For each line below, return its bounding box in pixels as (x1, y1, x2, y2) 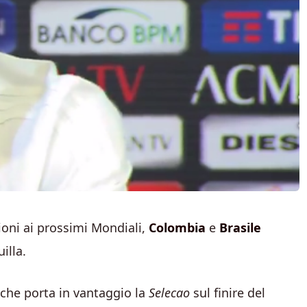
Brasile (219, 219, 261, 236)
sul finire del (190, 284, 265, 301)
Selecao (149, 284, 190, 301)
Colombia (149, 219, 206, 236)
